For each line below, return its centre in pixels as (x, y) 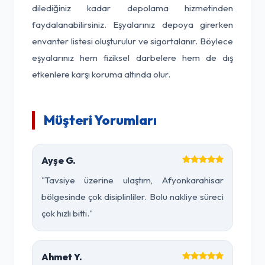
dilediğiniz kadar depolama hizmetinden (132, 8)
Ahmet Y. (62, 257)
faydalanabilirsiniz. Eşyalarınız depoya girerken (132, 25)
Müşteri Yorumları (100, 120)
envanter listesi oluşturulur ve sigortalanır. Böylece (132, 41)
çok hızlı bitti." (67, 213)
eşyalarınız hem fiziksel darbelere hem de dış (132, 58)
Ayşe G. (59, 160)
